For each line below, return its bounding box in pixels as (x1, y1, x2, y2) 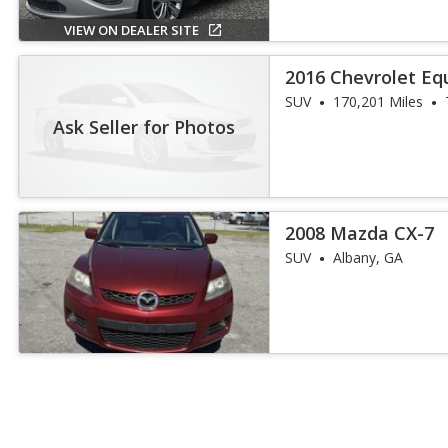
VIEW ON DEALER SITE (63, 21, 199, 39)
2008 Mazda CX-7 (285, 221, 435, 245)
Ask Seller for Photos (53, 114, 236, 138)
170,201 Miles (333, 92, 424, 111)
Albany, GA (333, 248, 404, 267)
